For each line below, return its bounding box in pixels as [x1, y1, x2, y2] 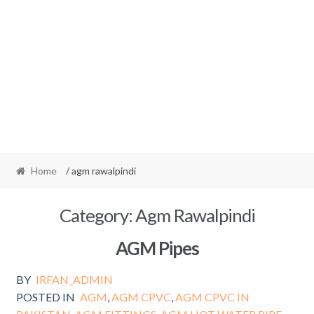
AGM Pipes [115, 236, 199, 259]
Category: [59, 203, 135, 226]
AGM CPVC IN [175, 289, 250, 303]
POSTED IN [15, 289, 75, 303]
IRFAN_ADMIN [36, 272, 114, 286]
